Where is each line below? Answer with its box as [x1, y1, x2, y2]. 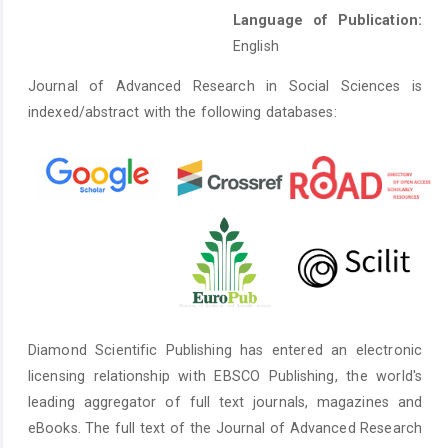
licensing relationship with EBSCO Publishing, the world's [28, 368, 422, 385]
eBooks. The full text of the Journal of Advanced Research [28, 420, 422, 437]
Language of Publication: [233, 11, 422, 28]
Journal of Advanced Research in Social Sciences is [28, 77, 422, 94]
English [233, 37, 279, 54]
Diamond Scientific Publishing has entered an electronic [28, 342, 422, 359]
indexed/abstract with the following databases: [28, 103, 337, 120]
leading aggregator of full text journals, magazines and [28, 394, 422, 411]
